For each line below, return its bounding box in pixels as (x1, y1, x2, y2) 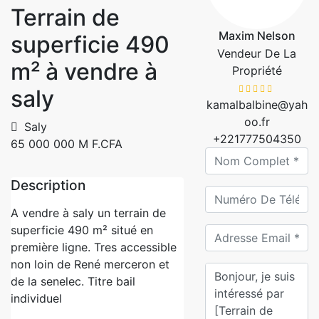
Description (11, 177, 85, 194)
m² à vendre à (11, 58, 157, 85)
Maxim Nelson (218, 28, 296, 43)
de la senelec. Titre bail (11, 274, 135, 288)
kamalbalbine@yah (206, 98, 308, 112)
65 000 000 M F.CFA (11, 137, 122, 151)
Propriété (231, 63, 282, 78)
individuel (11, 291, 62, 305)
